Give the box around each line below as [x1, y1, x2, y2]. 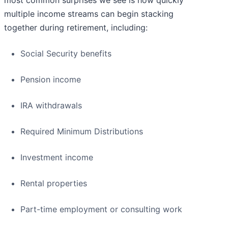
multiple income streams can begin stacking [4, 9, 174, 19]
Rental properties [20, 178, 87, 189]
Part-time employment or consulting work [20, 204, 182, 215]
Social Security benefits [20, 48, 111, 59]
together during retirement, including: [4, 22, 148, 33]
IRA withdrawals [20, 100, 82, 111]
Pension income [20, 74, 81, 85]
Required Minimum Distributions [20, 126, 143, 137]
